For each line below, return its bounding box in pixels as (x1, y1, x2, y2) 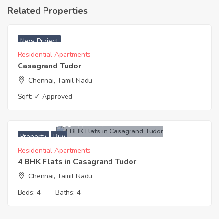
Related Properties (7, 5, 88, 17)
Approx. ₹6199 (73, 119, 115, 129)
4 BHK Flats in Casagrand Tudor (18, 156, 136, 168)
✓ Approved (34, 92, 72, 102)
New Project (20, 36, 58, 46)
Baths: (55, 188, 77, 197)
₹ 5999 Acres (18, 20, 78, 35)
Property (20, 132, 46, 142)
